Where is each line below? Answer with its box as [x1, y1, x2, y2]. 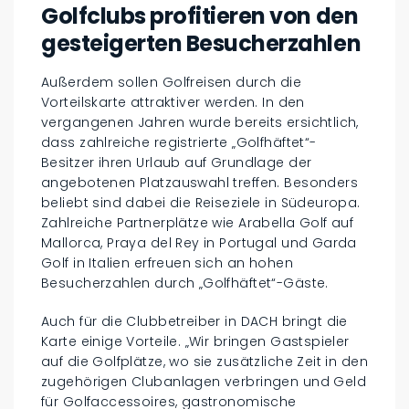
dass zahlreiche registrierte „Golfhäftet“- [41, 133, 317, 152]
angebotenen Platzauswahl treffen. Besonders [41, 173, 359, 193]
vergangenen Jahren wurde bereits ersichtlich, [41, 113, 359, 132]
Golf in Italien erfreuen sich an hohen [41, 254, 293, 273]
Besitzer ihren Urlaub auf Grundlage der [41, 153, 312, 173]
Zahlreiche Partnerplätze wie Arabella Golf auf [41, 214, 354, 233]
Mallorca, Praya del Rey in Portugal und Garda [41, 234, 357, 253]
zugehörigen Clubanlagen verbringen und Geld [41, 372, 367, 392]
